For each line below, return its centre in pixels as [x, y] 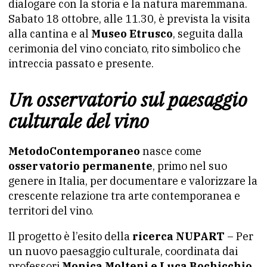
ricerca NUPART [178, 237]
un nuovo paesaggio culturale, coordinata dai [123, 252]
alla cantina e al [50, 34]
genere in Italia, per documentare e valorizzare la [133, 181]
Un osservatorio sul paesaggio [128, 100]
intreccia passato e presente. [81, 64]
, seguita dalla [208, 34]
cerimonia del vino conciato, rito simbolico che [125, 49]
